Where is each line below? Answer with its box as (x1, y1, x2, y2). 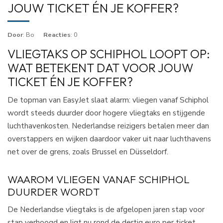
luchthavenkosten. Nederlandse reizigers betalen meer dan (7, 120, 209, 131)
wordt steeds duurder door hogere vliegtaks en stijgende (7, 108, 205, 118)
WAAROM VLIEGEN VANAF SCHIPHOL (7, 173, 190, 186)
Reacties (43, 30, 71, 39)
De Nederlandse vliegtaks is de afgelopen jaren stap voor (7, 204, 205, 215)
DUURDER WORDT (7, 185, 100, 199)
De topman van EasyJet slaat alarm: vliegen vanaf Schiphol (7, 95, 209, 106)
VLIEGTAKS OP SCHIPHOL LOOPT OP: (7, 46, 210, 62)
